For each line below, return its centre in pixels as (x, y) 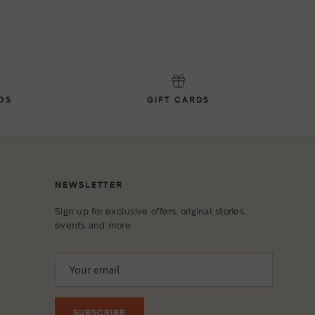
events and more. (94, 224)
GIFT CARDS (179, 99)
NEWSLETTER (89, 184)
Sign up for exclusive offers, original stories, (150, 210)
